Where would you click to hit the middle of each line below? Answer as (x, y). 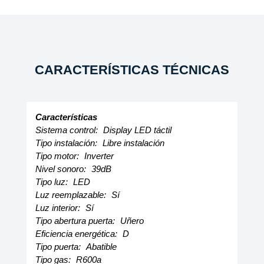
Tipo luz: (52, 182)
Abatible (101, 247)
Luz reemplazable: (72, 195)
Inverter (99, 156)
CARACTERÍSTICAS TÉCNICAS (132, 70)
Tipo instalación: (67, 143)
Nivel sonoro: (62, 169)
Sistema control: (67, 130)
